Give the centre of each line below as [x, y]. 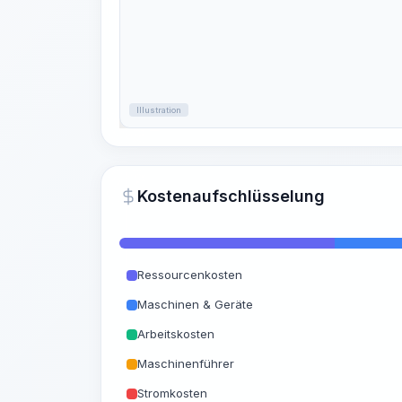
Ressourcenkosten [190, 275]
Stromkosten [172, 393]
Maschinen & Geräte [195, 304]
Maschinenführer [186, 363]
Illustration [159, 110]
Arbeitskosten [176, 334]
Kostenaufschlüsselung [231, 196]
